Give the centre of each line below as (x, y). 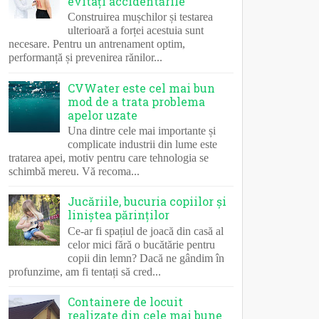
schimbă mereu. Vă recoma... (74, 171)
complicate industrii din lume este (143, 144)
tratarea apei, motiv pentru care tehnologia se (109, 157)
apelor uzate (103, 115)
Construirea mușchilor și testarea (141, 17)
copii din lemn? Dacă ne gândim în (146, 258)
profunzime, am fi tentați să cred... (85, 271)
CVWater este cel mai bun (142, 88)
